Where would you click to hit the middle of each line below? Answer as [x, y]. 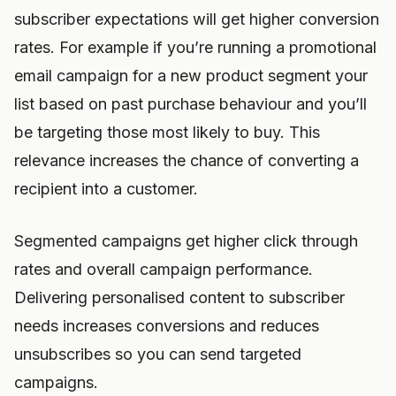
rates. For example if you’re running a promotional [195, 47]
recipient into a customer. [106, 189]
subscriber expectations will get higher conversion [197, 19]
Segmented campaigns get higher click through [186, 241]
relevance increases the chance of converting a [187, 160]
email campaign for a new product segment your [191, 76]
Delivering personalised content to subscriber [179, 297]
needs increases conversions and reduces [167, 326]
